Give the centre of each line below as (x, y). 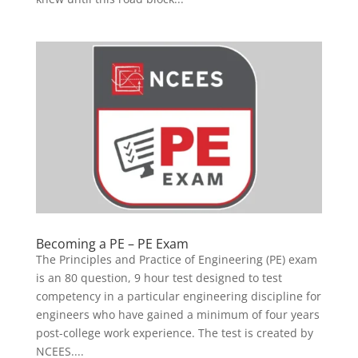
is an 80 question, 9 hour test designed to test (159, 277)
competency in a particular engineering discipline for (178, 296)
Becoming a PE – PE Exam (112, 243)
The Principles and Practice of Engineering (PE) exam (176, 259)
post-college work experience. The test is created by (174, 332)
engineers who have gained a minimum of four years (177, 314)
